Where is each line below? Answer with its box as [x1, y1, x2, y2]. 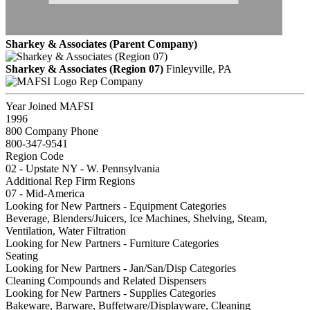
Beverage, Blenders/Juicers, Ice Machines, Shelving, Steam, [6, 212, 267, 224]
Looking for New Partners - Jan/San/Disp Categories [6, 262, 236, 274]
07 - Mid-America [6, 187, 84, 199]
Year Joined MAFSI [6, 100, 93, 112]
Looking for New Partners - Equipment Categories [6, 199, 226, 212]
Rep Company [80, 75, 143, 87]
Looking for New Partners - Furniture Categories [6, 237, 219, 249]
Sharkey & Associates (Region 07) [6, 62, 163, 75]
